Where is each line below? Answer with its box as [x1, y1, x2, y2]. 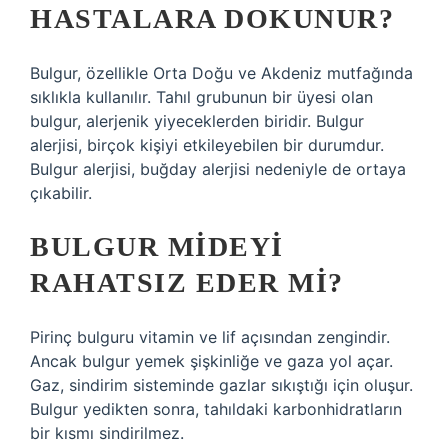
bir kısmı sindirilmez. [30, 423, 184, 443]
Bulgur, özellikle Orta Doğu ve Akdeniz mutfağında [30, 63, 413, 83]
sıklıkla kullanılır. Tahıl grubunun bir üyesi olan [30, 87, 373, 107]
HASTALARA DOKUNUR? [30, 3, 394, 34]
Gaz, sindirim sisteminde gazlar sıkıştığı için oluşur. [30, 375, 413, 395]
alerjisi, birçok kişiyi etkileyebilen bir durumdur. [30, 135, 384, 155]
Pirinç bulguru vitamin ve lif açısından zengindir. [30, 327, 390, 347]
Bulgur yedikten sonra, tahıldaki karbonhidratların [30, 399, 402, 419]
